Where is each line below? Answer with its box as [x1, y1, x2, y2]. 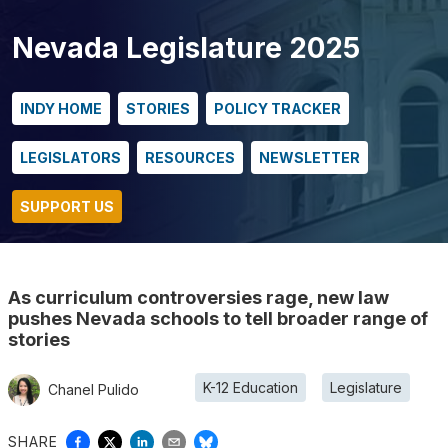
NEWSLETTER [259, 148, 360, 166]
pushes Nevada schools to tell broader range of [8, 307, 428, 329]
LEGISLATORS [20, 148, 121, 166]
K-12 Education [203, 379, 298, 397]
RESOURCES [145, 148, 235, 166]
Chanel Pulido [48, 381, 139, 399]
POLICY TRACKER [214, 99, 341, 117]
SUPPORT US [20, 197, 114, 215]
